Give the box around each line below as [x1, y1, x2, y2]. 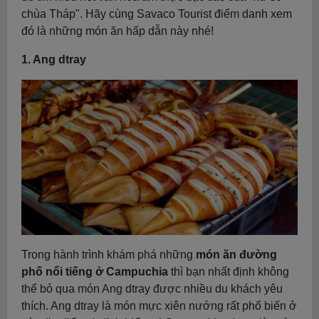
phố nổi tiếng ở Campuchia [21, 266, 168, 278]
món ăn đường [196, 249, 277, 261]
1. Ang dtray [21, 53, 86, 66]
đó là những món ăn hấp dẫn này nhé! [21, 25, 214, 37]
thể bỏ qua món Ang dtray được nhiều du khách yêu [21, 283, 283, 296]
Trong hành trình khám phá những [21, 249, 196, 261]
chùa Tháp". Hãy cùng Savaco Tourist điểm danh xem [21, 8, 292, 20]
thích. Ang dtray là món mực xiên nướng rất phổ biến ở [21, 300, 297, 313]
